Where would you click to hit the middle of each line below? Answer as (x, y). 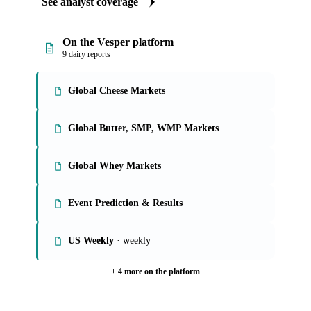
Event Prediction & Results (125, 203)
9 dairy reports (86, 54)
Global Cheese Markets (117, 91)
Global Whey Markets (115, 166)
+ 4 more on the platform (155, 272)
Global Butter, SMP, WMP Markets (143, 128)
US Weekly (91, 241)
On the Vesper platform (118, 42)
